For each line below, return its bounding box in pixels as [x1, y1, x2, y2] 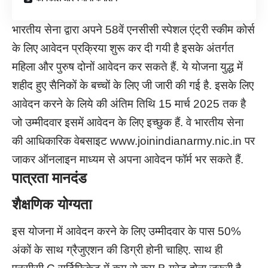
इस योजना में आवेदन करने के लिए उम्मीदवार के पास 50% [12, 224, 241, 237]
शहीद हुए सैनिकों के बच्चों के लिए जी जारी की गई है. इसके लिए [12, 78, 254, 92]
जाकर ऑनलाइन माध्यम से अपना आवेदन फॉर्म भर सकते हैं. [12, 153, 243, 166]
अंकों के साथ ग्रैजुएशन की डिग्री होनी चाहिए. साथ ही [12, 243, 223, 256]
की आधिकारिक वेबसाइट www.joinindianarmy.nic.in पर [12, 134, 255, 147]
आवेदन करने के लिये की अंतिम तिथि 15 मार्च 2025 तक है [12, 97, 246, 110]
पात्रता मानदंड [12, 169, 87, 186]
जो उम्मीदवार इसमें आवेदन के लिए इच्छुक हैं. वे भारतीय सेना [12, 115, 243, 129]
